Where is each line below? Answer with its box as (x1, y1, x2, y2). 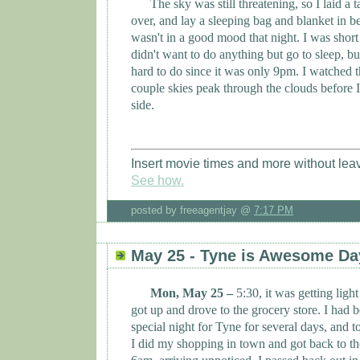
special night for (131, 320, 215, 334)
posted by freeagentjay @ (131, 204, 254, 217)
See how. (131, 174, 184, 188)
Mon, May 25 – (150, 286, 236, 301)
